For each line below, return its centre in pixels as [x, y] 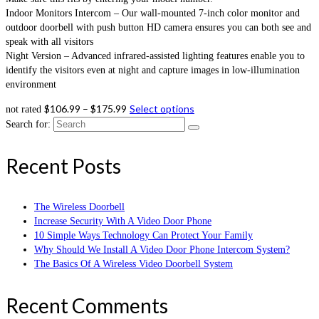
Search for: [28, 125]
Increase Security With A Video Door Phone [123, 221]
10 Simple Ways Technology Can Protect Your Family [143, 236]
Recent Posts [63, 166]
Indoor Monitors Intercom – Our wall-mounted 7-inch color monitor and [153, 14]
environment [31, 85]
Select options [162, 109]
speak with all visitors [49, 42]
